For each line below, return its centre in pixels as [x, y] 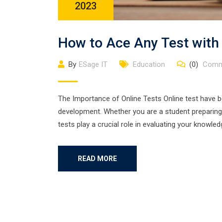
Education [149, 64]
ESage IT [93, 64]
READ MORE [97, 158]
